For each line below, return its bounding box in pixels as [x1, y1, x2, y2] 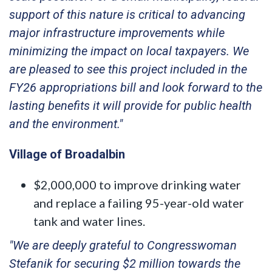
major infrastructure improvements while [9, 25, 225, 40]
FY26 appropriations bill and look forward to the [9, 80, 262, 95]
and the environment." [9, 116, 123, 131]
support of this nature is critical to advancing [9, 7, 245, 22]
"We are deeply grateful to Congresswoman [9, 237, 237, 253]
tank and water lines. [33, 213, 145, 228]
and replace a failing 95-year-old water [33, 195, 244, 210]
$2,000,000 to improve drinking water [33, 177, 241, 192]
